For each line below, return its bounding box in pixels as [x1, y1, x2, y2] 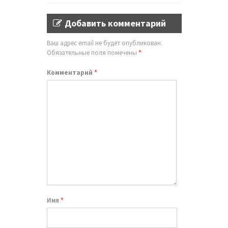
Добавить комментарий [64, 17, 166, 29]
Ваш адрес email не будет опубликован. [46, 38, 162, 47]
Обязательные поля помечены [46, 48, 138, 57]
